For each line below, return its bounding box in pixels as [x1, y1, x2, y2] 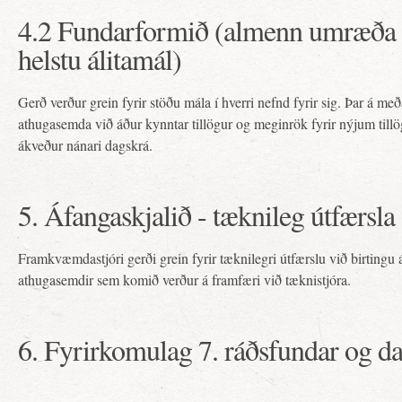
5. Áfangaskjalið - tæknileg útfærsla [18, 196, 395, 234]
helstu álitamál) [18, 39, 181, 78]
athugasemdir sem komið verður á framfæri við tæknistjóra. [18, 270, 351, 289]
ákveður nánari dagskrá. [18, 135, 153, 154]
